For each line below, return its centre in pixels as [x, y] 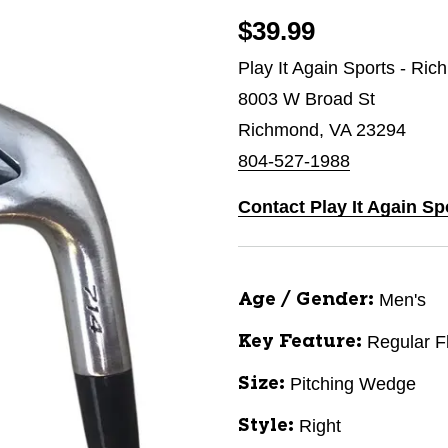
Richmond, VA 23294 [322, 130]
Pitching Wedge [353, 384]
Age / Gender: [306, 300]
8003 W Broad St [306, 99]
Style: [266, 426]
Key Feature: [300, 342]
